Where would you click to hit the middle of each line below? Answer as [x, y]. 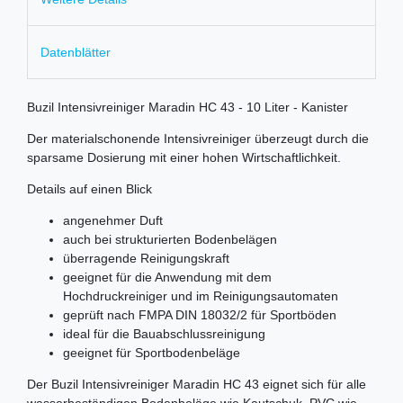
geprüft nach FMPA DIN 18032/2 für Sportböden [200, 314]
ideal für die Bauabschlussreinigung [164, 333]
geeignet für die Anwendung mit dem [167, 277]
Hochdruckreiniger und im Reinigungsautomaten [201, 296]
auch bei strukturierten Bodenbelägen [170, 239]
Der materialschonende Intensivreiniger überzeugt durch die [198, 138]
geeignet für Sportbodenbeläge [152, 352]
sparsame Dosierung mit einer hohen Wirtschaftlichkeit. [184, 157]
